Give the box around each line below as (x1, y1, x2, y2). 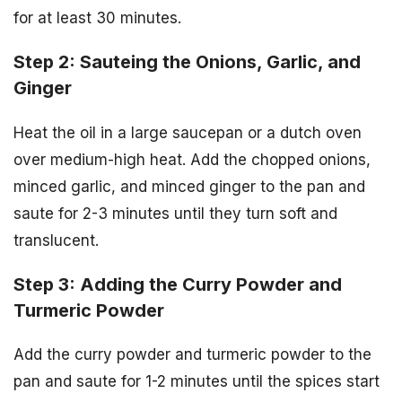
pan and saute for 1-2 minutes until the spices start (13, 372, 380, 391)
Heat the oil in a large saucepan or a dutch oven (13, 123, 362, 142)
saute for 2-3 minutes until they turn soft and (13, 204, 337, 223)
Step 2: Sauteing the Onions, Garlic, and (13, 50, 361, 73)
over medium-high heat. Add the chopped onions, (13, 150, 371, 169)
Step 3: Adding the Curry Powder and (13, 273, 342, 295)
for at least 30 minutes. (13, 8, 181, 27)
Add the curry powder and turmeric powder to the (13, 345, 371, 364)
